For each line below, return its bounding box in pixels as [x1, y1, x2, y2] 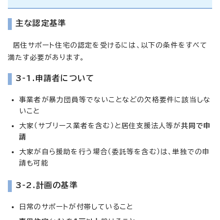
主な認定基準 [16, 19, 67, 27]
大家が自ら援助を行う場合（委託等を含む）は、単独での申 [19, 148, 210, 155]
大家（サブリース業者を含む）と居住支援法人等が [19, 122, 181, 129]
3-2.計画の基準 [16, 181, 78, 189]
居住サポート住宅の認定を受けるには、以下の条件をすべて [8, 41, 208, 49]
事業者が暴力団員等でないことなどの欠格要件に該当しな [19, 96, 211, 103]
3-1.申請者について [16, 74, 95, 82]
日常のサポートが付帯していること [19, 203, 134, 210]
